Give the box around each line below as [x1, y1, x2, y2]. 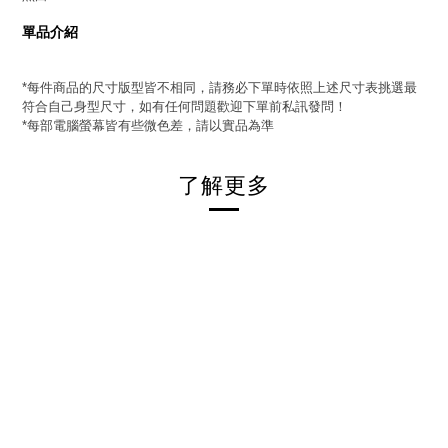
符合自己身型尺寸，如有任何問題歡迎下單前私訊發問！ [22, 98, 347, 114]
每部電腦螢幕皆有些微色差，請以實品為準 [27, 117, 274, 133]
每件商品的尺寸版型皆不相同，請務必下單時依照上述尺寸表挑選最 [27, 79, 417, 95]
